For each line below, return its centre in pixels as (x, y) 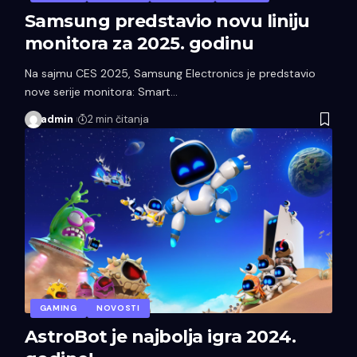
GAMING (58, 308)
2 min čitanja (118, 119)
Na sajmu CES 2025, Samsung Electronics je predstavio (170, 73)
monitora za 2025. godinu (139, 43)
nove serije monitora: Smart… (101, 91)
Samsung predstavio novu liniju (167, 21)
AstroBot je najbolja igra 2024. (160, 336)
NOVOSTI (118, 308)
